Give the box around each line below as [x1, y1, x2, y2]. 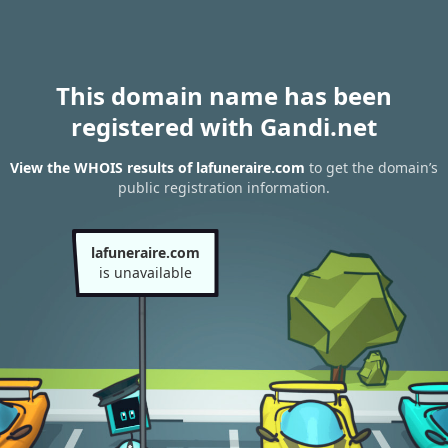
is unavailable [98, 263, 192, 282]
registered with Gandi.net [71, 110, 377, 143]
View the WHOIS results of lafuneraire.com [10, 158, 305, 178]
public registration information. [118, 178, 330, 198]
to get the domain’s [305, 158, 438, 178]
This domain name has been [56, 79, 392, 112]
